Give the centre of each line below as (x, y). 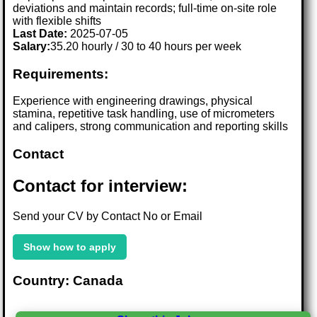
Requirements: (61, 74)
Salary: (32, 46)
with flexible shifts (57, 21)
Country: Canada (68, 280)
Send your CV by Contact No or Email (108, 216)
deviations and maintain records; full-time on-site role (145, 8)
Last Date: (42, 33)
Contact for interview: (100, 185)
